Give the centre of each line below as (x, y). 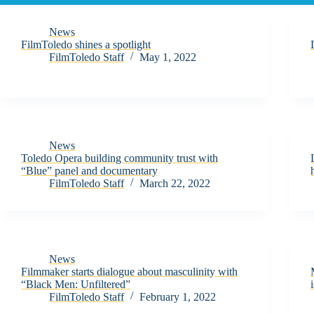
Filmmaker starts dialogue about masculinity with (129, 272)
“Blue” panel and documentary (89, 171)
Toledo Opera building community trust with (120, 158)
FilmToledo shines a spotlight (86, 45)
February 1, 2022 (178, 297)
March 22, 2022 (175, 183)
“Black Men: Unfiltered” (76, 284)
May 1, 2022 (168, 57)
